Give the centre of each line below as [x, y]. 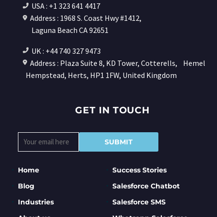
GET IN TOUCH [112, 110]
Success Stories [140, 170]
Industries [36, 202]
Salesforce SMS [139, 202]
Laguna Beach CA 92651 [70, 30]
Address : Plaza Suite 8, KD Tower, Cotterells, [104, 63]
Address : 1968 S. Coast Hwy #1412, [86, 18]
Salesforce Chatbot [146, 186]
